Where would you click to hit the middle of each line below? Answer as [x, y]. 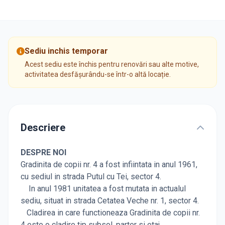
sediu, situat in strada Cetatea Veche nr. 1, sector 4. [110, 201]
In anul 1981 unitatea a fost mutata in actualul [103, 189]
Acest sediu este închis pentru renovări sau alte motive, [112, 65]
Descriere [43, 128]
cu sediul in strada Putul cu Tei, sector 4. [91, 177]
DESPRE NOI [43, 153]
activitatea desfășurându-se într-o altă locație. [98, 75]
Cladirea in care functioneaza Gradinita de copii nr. [110, 213]
